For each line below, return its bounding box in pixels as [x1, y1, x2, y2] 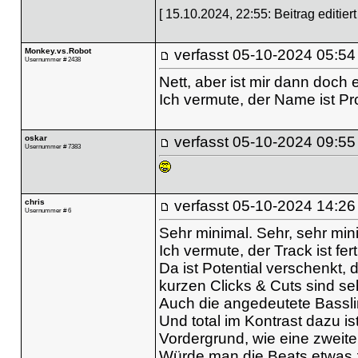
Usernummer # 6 [24, 205, 71, 214]
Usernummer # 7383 [24, 141, 81, 150]
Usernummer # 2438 [24, 54, 81, 63]
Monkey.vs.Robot [24, 46, 91, 55]
